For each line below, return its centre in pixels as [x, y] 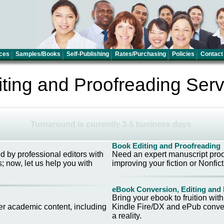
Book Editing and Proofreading [166, 146]
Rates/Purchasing [140, 54]
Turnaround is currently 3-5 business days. [112, 124]
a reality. [127, 216]
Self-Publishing [88, 54]
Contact [212, 54]
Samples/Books [38, 54]
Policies [183, 54]
